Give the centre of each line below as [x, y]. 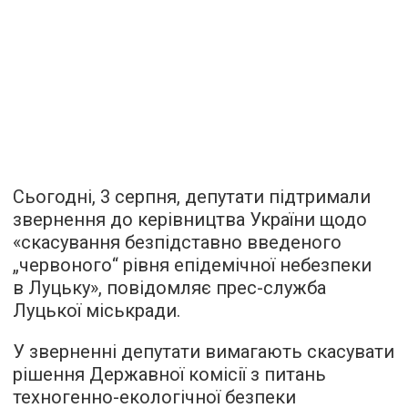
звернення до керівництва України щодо [190, 219]
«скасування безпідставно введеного [177, 242]
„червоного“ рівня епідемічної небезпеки [192, 265]
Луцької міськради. [97, 311]
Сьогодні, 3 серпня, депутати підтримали [192, 197]
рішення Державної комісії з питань [169, 374]
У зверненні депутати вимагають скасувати [204, 352]
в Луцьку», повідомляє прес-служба [169, 288]
